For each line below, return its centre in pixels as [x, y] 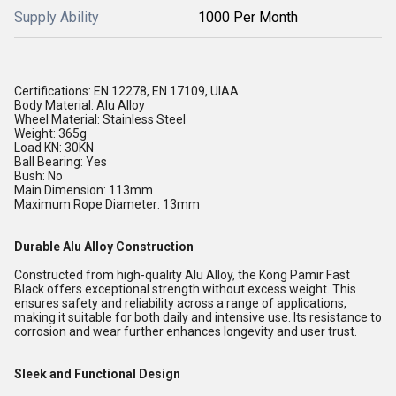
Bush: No [38, 176]
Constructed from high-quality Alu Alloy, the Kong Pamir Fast [182, 275]
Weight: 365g [50, 133]
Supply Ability [57, 17]
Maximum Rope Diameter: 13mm [107, 204]
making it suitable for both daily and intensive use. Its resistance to [198, 317]
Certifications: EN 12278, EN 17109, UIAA [126, 91]
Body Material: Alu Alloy [80, 105]
